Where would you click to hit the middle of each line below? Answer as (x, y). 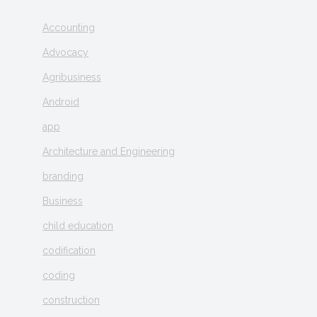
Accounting (69, 28)
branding (63, 177)
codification (69, 251)
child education (78, 226)
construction (71, 300)
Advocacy (65, 53)
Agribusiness (72, 77)
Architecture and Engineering (109, 152)
